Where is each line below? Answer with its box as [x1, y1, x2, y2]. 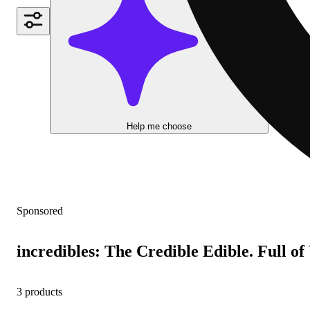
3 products [17, 285, 62, 298]
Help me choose [127, 120, 192, 131]
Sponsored [17, 204, 63, 217]
